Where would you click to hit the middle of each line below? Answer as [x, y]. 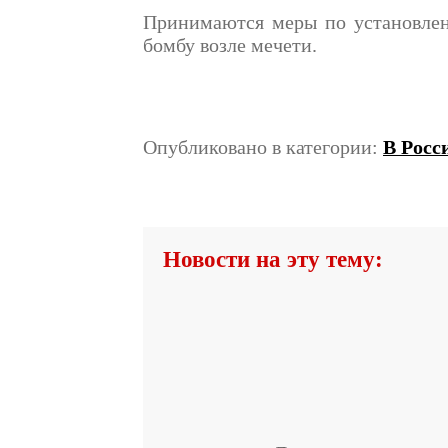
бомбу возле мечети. [230, 45]
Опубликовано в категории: [263, 147]
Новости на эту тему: [273, 259]
